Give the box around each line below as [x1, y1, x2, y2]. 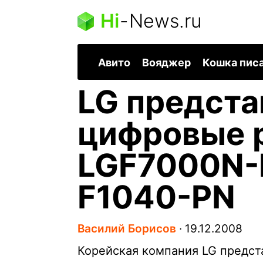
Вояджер [142, 56, 191, 69]
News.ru [129, 9, 201, 32]
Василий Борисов [77, 222, 176, 236]
